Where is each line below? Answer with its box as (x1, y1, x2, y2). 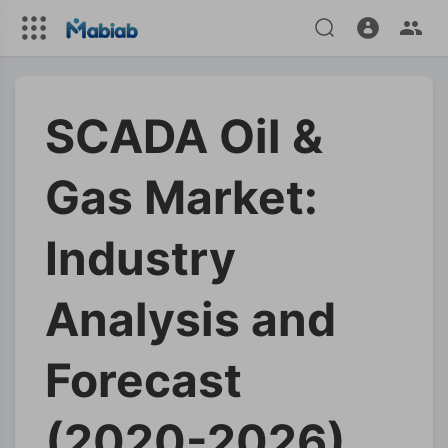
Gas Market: (45, 169, 318, 225)
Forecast (45, 352, 242, 408)
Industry (45, 230, 236, 286)
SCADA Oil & (45, 108, 323, 164)
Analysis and (45, 291, 336, 347)
